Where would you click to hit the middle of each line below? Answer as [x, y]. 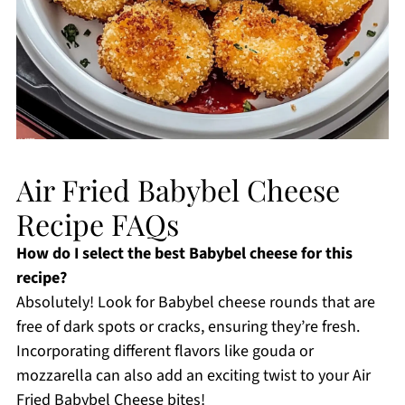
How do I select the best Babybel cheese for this [184, 253]
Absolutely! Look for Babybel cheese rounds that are [195, 302]
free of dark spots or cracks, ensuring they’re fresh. [188, 326]
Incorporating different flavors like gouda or [165, 351]
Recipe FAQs [97, 223]
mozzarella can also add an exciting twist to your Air [193, 375]
